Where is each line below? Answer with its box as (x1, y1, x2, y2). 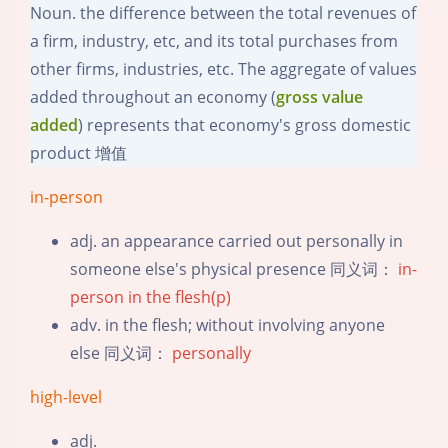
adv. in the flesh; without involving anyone (70, 313, 385, 336)
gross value (276, 85, 363, 108)
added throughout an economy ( (30, 85, 276, 108)
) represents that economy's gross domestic (78, 113, 411, 136)
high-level (30, 385, 102, 408)
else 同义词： (70, 341, 172, 364)
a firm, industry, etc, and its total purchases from (30, 29, 398, 52)
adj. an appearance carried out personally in (70, 229, 403, 252)
